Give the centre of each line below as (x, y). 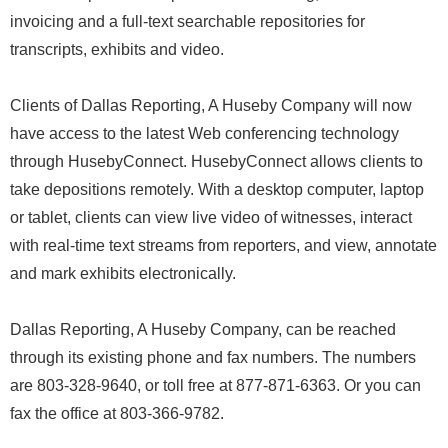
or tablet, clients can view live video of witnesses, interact (211, 217)
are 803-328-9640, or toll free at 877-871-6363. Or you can (215, 385)
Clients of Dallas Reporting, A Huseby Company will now (211, 105)
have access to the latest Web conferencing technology (204, 133)
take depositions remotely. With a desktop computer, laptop (217, 189)
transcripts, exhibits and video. (117, 49)
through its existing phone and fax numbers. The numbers (213, 357)
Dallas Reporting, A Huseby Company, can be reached (203, 329)
